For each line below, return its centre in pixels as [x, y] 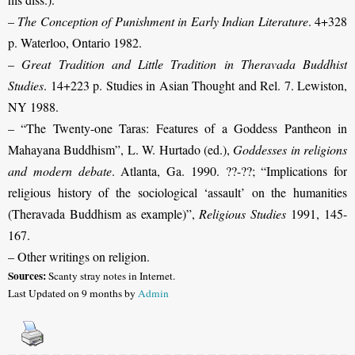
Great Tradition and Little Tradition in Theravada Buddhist [184, 64]
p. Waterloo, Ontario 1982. [75, 43]
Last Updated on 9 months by [73, 294]
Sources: [27, 276]
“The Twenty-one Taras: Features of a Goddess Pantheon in [184, 128]
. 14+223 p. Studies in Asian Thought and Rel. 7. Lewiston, [195, 86]
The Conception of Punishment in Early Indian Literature [163, 21]
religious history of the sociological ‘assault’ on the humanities [177, 193]
